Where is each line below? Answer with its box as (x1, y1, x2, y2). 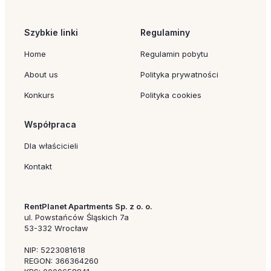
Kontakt (24, 162, 52, 171)
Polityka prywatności (140, 70, 218, 79)
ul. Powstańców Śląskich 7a (24, 212, 129, 222)
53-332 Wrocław (24, 223, 88, 233)
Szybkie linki (24, 27, 78, 38)
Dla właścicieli (24, 141, 78, 151)
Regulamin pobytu (140, 49, 208, 59)
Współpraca (24, 119, 76, 129)
